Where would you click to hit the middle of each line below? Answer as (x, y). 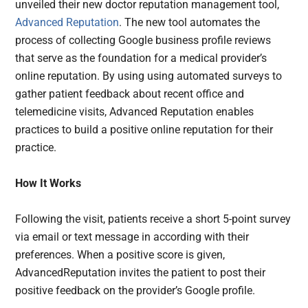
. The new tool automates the (190, 22)
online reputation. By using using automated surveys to (149, 76)
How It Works (48, 183)
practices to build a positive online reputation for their (144, 129)
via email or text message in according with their (132, 236)
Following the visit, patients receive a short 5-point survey (153, 219)
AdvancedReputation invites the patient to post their (141, 272)
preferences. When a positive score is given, (120, 254)
